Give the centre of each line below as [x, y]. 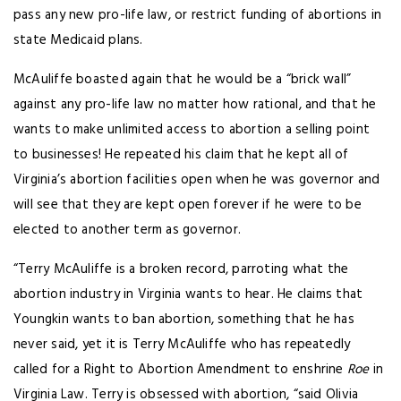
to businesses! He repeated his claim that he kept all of [181, 155]
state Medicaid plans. [78, 40]
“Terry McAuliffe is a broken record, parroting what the [181, 269]
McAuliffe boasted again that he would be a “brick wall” [183, 80]
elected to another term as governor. [128, 230]
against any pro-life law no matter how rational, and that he [195, 105]
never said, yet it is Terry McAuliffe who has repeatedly [182, 345]
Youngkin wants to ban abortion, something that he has [184, 320]
